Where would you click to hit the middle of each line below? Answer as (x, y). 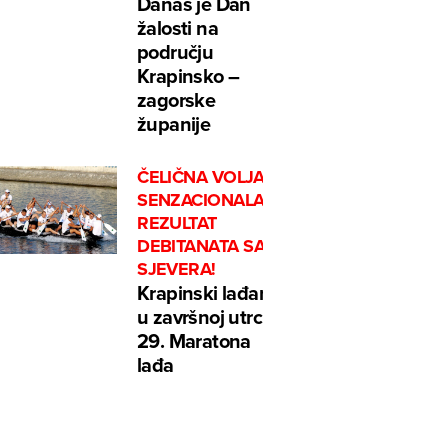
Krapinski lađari (203, 293)
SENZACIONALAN (207, 200)
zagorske (176, 100)
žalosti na (178, 28)
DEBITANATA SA (201, 246)
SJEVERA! (176, 269)
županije (174, 124)
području (175, 52)
